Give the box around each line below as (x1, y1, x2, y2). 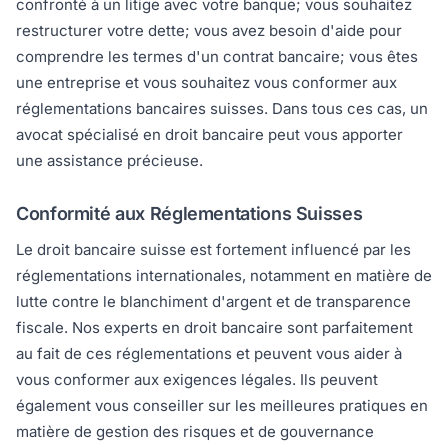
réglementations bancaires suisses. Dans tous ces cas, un (16, 99, 428, 119)
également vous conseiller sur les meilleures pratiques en (16, 396, 428, 416)
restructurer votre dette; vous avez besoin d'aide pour (16, 21, 402, 41)
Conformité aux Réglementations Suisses (16, 203, 363, 225)
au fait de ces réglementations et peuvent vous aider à (16, 344, 402, 364)
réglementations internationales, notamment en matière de (16, 266, 432, 286)
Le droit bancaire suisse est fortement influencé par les (16, 240, 411, 260)
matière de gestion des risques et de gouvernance (16, 422, 374, 442)
